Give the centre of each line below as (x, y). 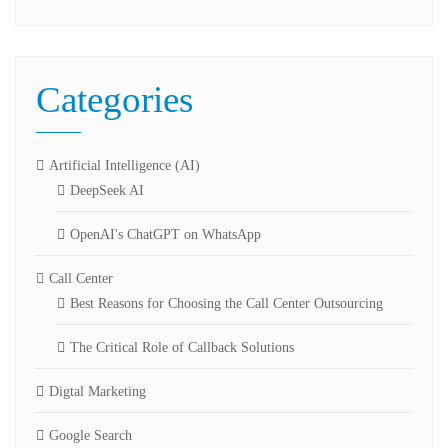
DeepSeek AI (107, 190)
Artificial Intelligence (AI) (124, 165)
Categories (114, 99)
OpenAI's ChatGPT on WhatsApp (165, 234)
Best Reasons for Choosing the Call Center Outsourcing (226, 303)
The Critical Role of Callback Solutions (182, 347)
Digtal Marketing (97, 391)
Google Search (90, 435)
